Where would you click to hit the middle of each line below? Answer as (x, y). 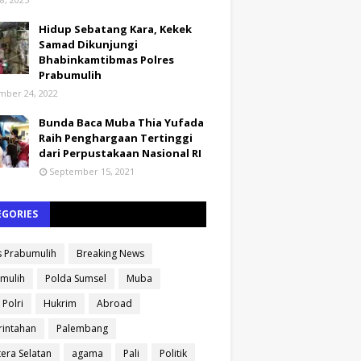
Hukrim (60, 303)
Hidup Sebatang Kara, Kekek (115, 29)
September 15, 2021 (92, 171)
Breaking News (110, 253)
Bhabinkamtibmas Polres (106, 60)
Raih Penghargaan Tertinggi (116, 138)
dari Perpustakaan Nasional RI (120, 153)
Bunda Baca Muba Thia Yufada (121, 122)
